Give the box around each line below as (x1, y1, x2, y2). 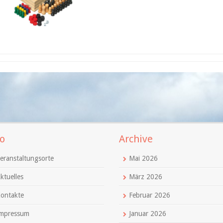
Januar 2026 (129, 210, 166, 218)
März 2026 (129, 173, 162, 181)
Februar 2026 (129, 191, 170, 199)
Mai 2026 (129, 154, 158, 162)
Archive (119, 133, 153, 145)
